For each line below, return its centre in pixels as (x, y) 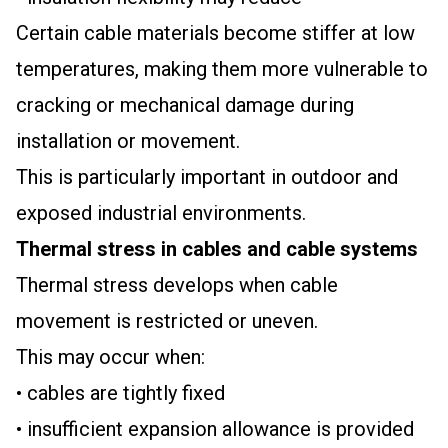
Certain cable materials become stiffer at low (215, 33)
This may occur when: (110, 357)
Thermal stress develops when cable (177, 285)
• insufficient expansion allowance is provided (215, 429)
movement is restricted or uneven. (167, 321)
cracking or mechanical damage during (185, 105)
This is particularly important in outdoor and (207, 177)
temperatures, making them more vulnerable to (222, 69)
